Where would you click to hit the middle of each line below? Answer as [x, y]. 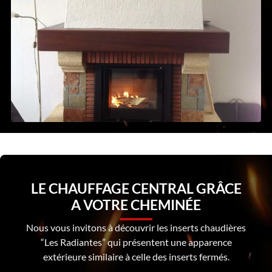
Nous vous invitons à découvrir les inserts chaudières [136, 228]
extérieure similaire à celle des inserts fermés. [136, 257]
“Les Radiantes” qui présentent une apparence [136, 242]
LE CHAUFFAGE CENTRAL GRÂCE [136, 189]
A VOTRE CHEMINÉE [136, 205]
